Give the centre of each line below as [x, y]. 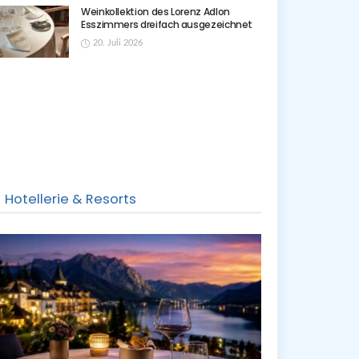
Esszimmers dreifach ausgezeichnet [167, 24]
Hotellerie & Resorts [71, 200]
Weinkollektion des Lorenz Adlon [155, 12]
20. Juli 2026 [118, 43]
